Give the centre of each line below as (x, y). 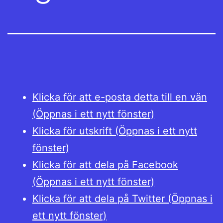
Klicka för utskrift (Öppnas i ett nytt (115, 131)
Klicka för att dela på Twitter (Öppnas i (122, 199)
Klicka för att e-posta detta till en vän (120, 97)
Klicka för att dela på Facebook (105, 165)
